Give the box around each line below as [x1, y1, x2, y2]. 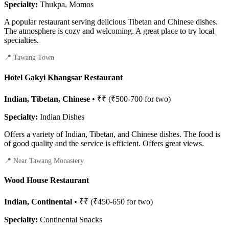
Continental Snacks [38, 215, 102, 224]
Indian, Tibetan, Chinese [4, 94, 90, 103]
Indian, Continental [4, 197, 72, 207]
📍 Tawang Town [4, 53, 54, 62]
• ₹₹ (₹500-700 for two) [90, 94, 171, 103]
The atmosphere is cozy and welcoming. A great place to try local [4, 27, 214, 36]
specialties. [4, 36, 39, 45]
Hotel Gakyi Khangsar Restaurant [4, 73, 123, 82]
